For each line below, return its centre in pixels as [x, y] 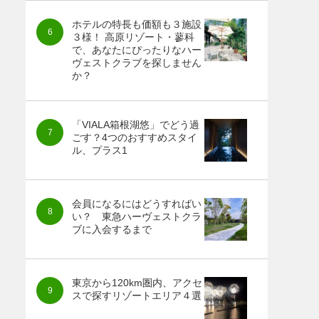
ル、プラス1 [100, 151]
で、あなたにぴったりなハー [137, 50]
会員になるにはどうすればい [137, 204]
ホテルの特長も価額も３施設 [137, 25]
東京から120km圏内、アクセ [137, 283]
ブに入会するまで [112, 230]
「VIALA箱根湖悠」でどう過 [136, 125]
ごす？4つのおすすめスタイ [135, 138]
